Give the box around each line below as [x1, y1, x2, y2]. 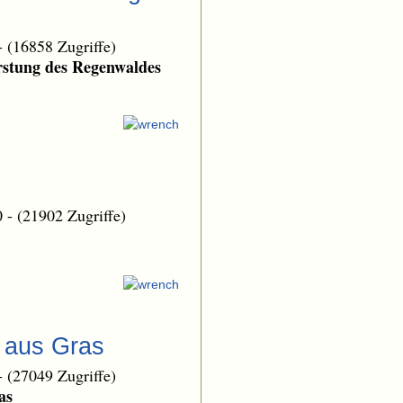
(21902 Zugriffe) [17, 203, 126, 226]
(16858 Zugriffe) [7, 35, 116, 58]
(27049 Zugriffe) [7, 364, 116, 387]
